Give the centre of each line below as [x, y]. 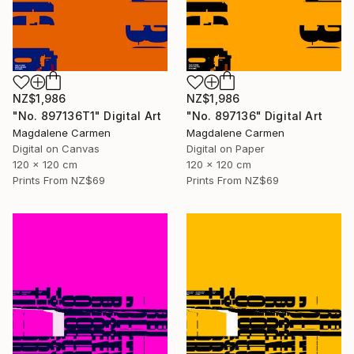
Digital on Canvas [56, 149]
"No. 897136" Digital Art [254, 116]
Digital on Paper [226, 149]
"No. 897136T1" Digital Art [87, 116]
